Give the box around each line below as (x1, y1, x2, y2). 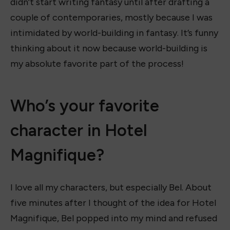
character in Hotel (10, 121, 147, 141)
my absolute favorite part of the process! (10, 57, 184, 69)
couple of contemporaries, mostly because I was (10, 11, 213, 23)
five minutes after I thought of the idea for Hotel (10, 197, 216, 209)
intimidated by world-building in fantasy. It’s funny (10, 27, 218, 39)
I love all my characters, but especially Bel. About (10, 182, 212, 194)
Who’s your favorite (10, 96, 159, 116)
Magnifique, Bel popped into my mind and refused (10, 213, 217, 224)
